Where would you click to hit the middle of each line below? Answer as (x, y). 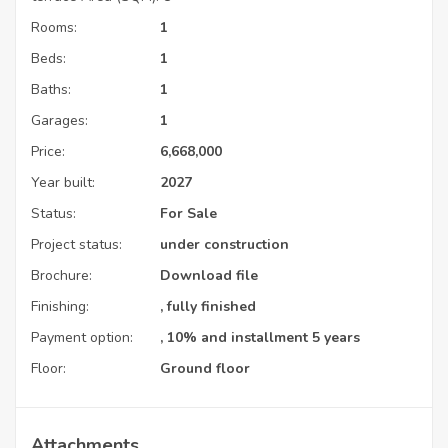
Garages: (59, 121)
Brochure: (61, 276)
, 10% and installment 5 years (260, 338)
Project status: (76, 245)
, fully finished (208, 307)
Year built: (63, 183)
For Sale (188, 214)
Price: (48, 152)
